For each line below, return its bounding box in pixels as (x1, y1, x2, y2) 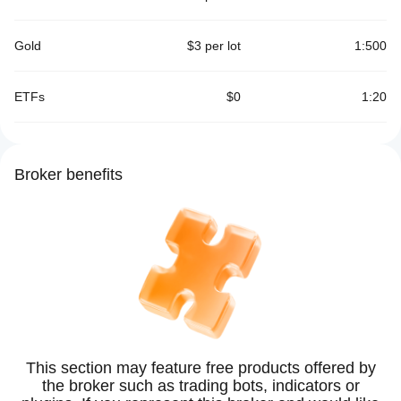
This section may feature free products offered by (25, 359, 376, 377)
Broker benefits (14, 166, 123, 183)
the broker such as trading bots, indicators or (41, 377, 360, 395)
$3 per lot (187, 38, 241, 53)
